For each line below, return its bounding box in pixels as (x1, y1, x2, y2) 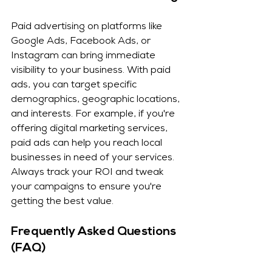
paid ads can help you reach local (11, 139, 165, 149)
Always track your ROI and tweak (11, 168, 166, 178)
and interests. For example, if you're (11, 110, 177, 120)
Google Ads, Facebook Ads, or (11, 37, 153, 47)
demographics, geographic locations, (11, 95, 182, 106)
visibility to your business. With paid (11, 66, 173, 76)
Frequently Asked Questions (11, 226, 178, 239)
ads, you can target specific (11, 81, 139, 91)
